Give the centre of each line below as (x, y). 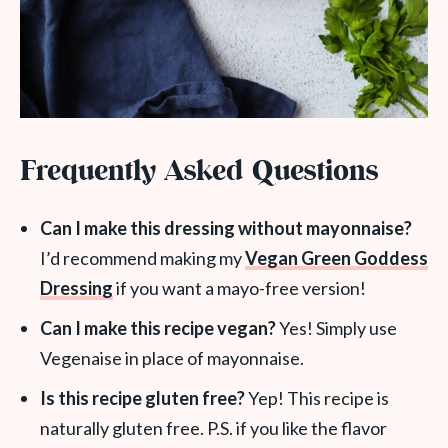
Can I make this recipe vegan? (158, 328)
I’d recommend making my (142, 258)
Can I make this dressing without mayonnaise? (226, 228)
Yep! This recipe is (317, 398)
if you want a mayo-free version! (239, 288)
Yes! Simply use (336, 328)
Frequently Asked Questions (199, 172)
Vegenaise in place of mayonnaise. (172, 358)
